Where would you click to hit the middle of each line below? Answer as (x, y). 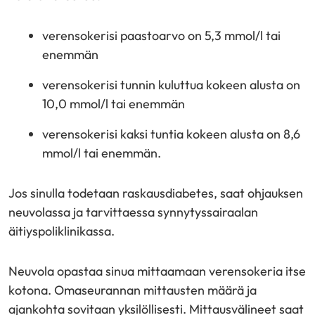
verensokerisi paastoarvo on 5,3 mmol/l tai (161, 36)
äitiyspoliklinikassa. (62, 231)
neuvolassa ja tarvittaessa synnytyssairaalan (133, 212)
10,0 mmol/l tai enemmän (115, 104)
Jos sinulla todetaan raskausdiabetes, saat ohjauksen (156, 193)
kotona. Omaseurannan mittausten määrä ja (133, 290)
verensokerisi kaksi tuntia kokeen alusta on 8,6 (171, 134)
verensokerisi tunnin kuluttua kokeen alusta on (171, 85)
